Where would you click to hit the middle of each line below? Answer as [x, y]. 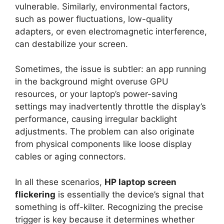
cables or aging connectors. [70, 157]
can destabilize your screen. [71, 44]
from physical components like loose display [103, 144]
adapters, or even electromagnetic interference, [111, 31]
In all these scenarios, [60, 182]
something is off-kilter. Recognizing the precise [109, 207]
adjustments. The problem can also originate [105, 132]
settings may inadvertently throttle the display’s [110, 107]
